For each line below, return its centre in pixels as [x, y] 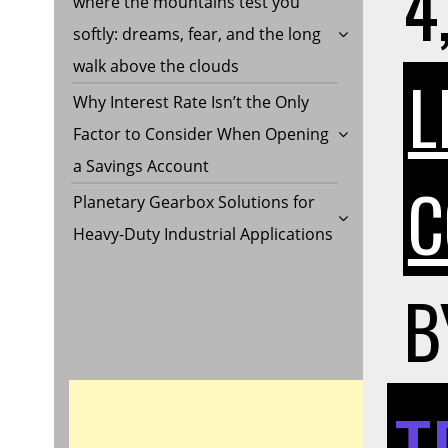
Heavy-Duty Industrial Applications [202, 234]
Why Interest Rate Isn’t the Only [190, 102]
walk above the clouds [155, 66]
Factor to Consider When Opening [200, 134]
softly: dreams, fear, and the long [196, 34]
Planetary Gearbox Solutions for [193, 202]
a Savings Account [140, 166]
